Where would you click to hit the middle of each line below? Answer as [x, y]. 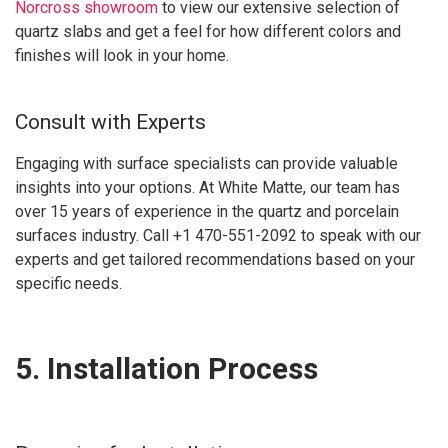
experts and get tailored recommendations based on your [215, 259]
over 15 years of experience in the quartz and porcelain [207, 211]
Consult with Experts [110, 122]
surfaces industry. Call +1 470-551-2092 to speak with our [218, 235]
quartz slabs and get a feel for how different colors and [208, 31]
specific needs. [68, 283]
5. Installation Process [166, 368]
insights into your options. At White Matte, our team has [207, 187]
